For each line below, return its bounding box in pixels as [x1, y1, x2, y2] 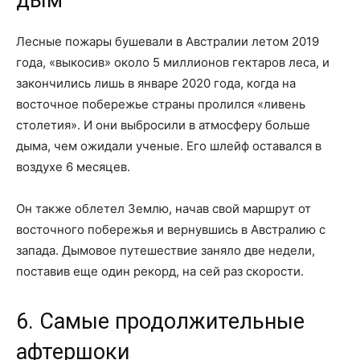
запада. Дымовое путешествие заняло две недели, [16, 242, 315, 258]
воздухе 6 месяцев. [16, 158, 130, 174]
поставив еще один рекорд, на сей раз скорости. [16, 263, 304, 279]
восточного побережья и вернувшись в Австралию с [16, 221, 325, 237]
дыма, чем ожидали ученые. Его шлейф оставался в [16, 137, 321, 153]
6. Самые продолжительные [16, 308, 305, 334]
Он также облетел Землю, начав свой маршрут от [16, 200, 311, 216]
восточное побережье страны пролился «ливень [16, 96, 305, 112]
